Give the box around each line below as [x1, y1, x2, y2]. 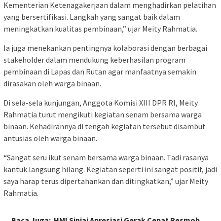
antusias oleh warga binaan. [3, 133, 97, 143]
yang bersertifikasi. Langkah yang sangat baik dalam [3, 11, 180, 22]
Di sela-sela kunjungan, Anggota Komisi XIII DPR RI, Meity [3, 97, 198, 108]
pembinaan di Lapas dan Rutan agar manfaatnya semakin [3, 66, 196, 76]
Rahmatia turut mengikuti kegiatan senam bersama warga [3, 109, 202, 119]
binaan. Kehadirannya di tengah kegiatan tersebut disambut [3, 121, 206, 131]
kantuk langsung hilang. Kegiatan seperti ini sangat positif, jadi [3, 164, 217, 174]
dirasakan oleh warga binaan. [3, 78, 101, 88]
